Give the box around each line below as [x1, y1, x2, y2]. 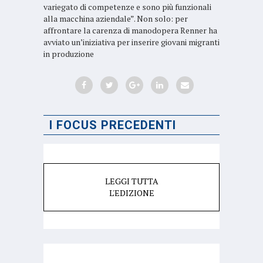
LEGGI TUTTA [104, 176, 159, 187]
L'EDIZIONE [109, 187, 154, 199]
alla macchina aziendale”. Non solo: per [43, 13, 188, 25]
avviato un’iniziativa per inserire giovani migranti [43, 36, 220, 48]
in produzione [43, 48, 94, 60]
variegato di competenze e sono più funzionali [43, 1, 211, 13]
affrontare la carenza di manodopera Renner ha [43, 25, 217, 36]
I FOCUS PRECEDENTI [49, 118, 176, 133]
